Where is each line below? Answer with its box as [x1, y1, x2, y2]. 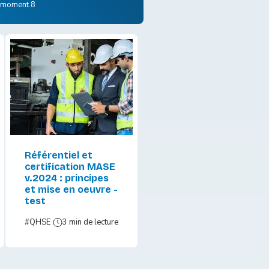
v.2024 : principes [24, 172, 109, 184]
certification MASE [24, 161, 115, 173]
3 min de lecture [62, 217, 118, 228]
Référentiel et [24, 150, 92, 162]
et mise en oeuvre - [24, 184, 118, 196]
